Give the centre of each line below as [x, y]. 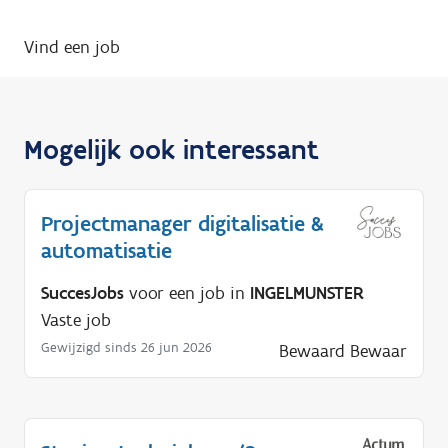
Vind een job [72, 46]
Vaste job [76, 319]
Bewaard [312, 350]
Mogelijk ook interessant [171, 148]
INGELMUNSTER [307, 292]
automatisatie [106, 250]
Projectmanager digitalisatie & [182, 223]
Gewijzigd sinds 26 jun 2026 [126, 347]
